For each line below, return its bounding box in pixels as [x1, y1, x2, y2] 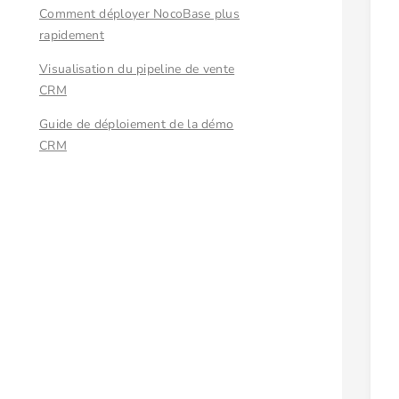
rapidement [39, 27, 104, 44]
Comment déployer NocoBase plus [39, 5, 240, 22]
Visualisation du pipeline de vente [39, 61, 235, 77]
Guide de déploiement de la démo [39, 116, 234, 133]
